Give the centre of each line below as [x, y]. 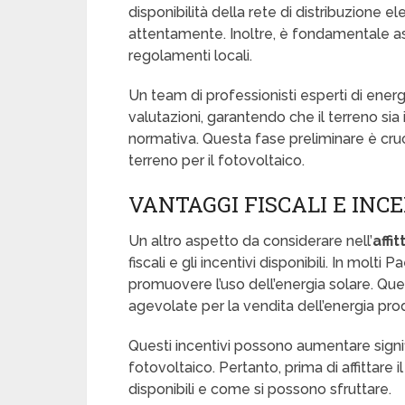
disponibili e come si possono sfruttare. [260, 389]
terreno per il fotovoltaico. [217, 160]
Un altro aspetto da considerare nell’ [250, 241]
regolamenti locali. [190, 56]
